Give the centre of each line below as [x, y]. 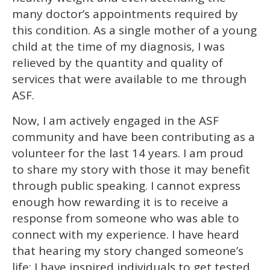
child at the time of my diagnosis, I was [118, 46]
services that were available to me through [129, 79]
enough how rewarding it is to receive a [120, 202]
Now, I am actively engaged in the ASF [115, 120]
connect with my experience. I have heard [126, 234]
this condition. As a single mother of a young [134, 30]
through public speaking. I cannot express [126, 185]
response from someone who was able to [126, 218]
